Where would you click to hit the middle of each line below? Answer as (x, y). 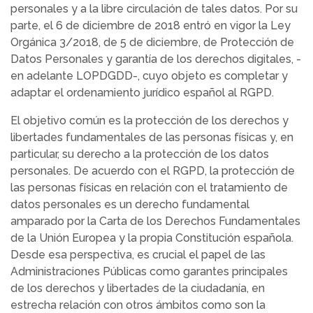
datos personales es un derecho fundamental (130, 204)
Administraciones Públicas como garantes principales (149, 271)
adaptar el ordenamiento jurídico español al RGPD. (142, 93)
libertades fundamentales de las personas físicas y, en (152, 137)
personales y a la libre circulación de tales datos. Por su (154, 9)
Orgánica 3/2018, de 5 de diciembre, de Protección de (152, 42)
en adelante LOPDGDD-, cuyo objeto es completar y (149, 76)
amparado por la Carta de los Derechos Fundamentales (155, 221)
